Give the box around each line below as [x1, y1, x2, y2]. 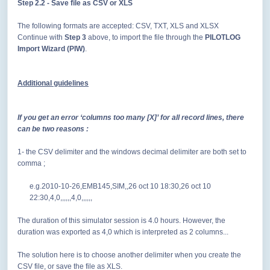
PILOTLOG [205, 33, 240, 42]
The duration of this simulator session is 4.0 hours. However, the [17, 216, 225, 225]
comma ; [17, 159, 45, 168]
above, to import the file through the [86, 33, 205, 42]
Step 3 [64, 33, 86, 42]
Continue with [17, 33, 64, 42]
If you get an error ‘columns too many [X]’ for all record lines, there [17, 113, 244, 122]
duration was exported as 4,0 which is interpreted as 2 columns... [17, 228, 228, 237]
